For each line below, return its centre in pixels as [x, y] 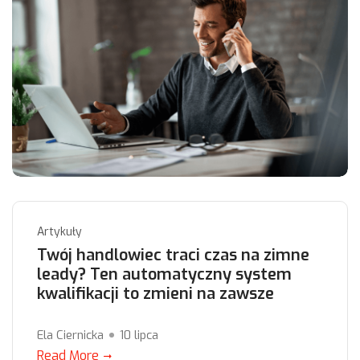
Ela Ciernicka [70, 335]
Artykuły [59, 232]
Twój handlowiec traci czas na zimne [173, 256]
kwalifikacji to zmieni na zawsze [155, 294]
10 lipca [139, 335]
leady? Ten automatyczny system [164, 275]
